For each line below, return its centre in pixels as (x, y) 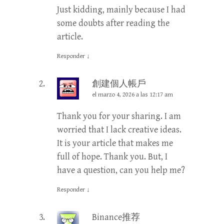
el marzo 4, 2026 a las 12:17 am (132, 94)
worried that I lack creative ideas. (119, 129)
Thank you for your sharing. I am (119, 116)
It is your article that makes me (115, 143)
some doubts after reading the (113, 23)
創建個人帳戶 (119, 83)
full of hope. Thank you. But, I (112, 156)
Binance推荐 (116, 217)
